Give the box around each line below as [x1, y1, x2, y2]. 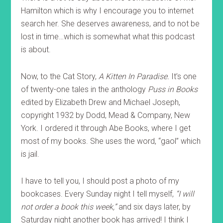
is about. [21, 45, 53, 54]
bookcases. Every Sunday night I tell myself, [21, 189, 174, 199]
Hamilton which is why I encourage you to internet [21, 6, 194, 15]
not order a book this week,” [21, 202, 117, 212]
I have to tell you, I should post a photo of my [21, 176, 180, 186]
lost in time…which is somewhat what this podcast [21, 32, 195, 41]
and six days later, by [116, 202, 191, 212]
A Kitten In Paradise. [99, 72, 170, 81]
